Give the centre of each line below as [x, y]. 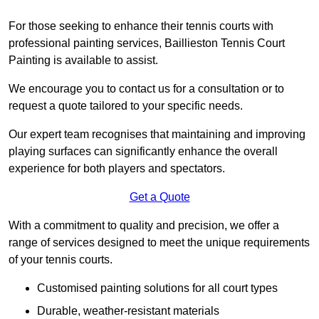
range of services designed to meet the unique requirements [159, 243]
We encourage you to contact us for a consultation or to [146, 89]
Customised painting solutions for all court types [157, 288]
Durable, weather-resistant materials [128, 311]
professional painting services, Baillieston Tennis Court [147, 43]
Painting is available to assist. [83, 61]
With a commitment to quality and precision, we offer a [144, 226]
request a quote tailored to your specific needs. [126, 106]
